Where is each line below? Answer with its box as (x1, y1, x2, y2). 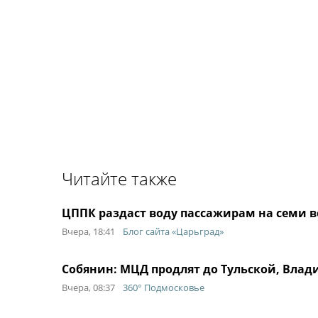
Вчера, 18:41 (62, 225, 115, 238)
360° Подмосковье (123, 281, 204, 294)
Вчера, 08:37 (62, 281, 115, 294)
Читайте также (62, 167, 177, 190)
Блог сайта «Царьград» (123, 225, 224, 238)
